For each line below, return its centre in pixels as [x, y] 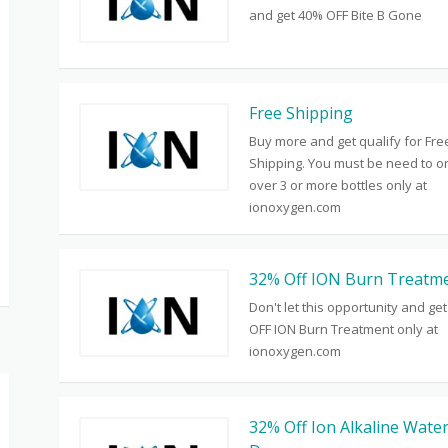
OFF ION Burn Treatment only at [343, 329]
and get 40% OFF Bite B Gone [335, 15]
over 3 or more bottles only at [338, 185]
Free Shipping [301, 113]
